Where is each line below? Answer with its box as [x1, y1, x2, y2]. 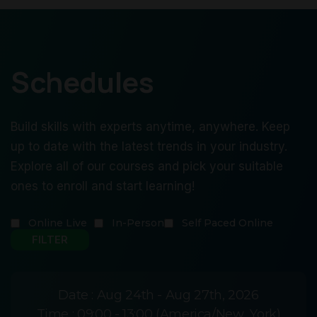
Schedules [11, 62, 154, 102]
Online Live [28, 217, 87, 230]
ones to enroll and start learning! [11, 179, 195, 194]
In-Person [112, 217, 164, 230]
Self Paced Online [182, 217, 273, 230]
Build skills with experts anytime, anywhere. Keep [11, 120, 290, 134]
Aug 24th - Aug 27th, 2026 [96, 287, 259, 304]
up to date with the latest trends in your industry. [11, 139, 287, 154]
